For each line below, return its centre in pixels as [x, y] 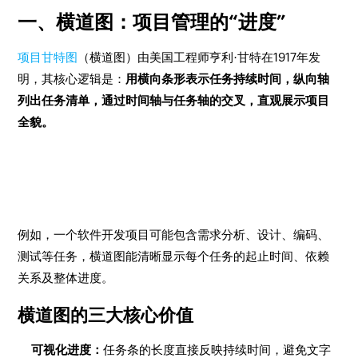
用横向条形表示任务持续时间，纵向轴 [228, 79]
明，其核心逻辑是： [72, 79]
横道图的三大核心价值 [106, 315]
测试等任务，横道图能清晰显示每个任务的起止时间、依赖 [174, 256]
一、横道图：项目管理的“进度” [152, 22]
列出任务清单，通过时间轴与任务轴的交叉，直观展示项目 [174, 100]
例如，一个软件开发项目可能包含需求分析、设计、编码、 [174, 235]
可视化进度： [68, 350]
